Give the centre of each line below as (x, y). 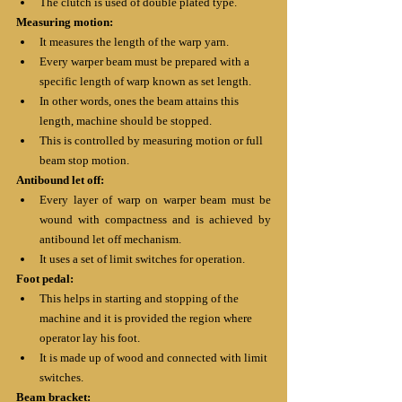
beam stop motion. (84, 160)
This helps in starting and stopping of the (140, 298)
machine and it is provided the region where (147, 318)
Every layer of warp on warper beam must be (155, 199)
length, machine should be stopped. (127, 120)
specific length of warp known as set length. (145, 81)
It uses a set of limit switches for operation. (142, 258)
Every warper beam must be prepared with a (146, 61)
